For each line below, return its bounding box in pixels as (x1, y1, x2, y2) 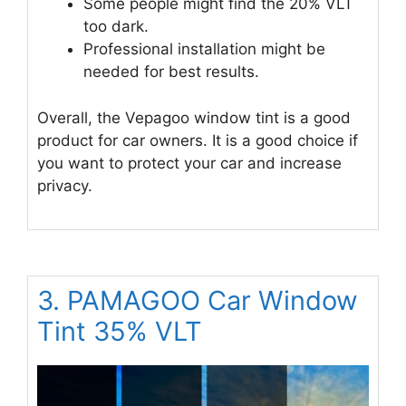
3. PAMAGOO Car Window (37, 285, 358, 317)
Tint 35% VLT (37, 315, 202, 348)
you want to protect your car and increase (37, 153, 342, 172)
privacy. (37, 176, 92, 195)
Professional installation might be (83, 40, 325, 59)
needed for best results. (83, 63, 259, 82)
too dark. (83, 17, 149, 36)
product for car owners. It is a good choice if (37, 130, 358, 150)
